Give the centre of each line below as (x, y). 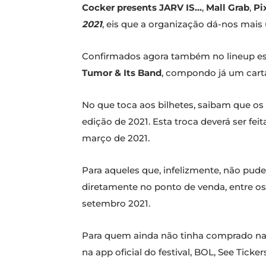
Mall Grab (228, 8)
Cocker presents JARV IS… (142, 8)
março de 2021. (116, 138)
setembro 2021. (116, 204)
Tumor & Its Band (122, 73)
